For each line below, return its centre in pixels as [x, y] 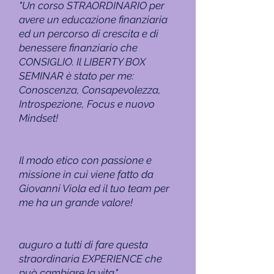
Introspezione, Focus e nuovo [87, 104]
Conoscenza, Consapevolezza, [90, 90]
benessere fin [50, 48]
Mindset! [39, 118]
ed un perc [44, 34]
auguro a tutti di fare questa [83, 245]
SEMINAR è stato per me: [76, 76]
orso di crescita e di [113, 34]
